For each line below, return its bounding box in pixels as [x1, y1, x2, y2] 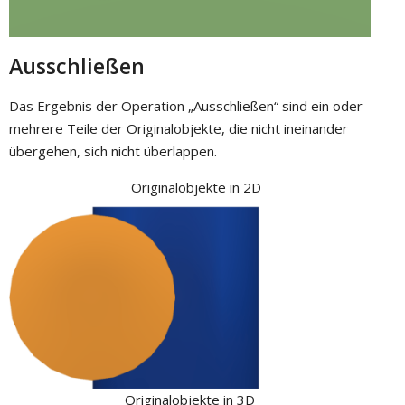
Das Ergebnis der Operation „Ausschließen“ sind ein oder [9, 97, 363, 116]
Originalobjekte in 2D [130, 178, 261, 197]
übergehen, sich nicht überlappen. [9, 142, 217, 161]
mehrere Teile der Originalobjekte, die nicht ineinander [9, 119, 348, 138]
